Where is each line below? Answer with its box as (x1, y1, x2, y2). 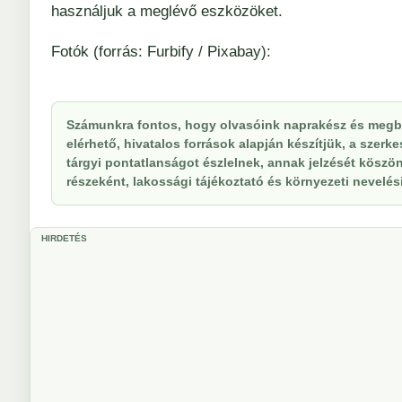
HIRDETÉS (41, 233, 87, 243)
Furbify (147, 43, 194, 60)
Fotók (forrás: (51, 43, 147, 60)
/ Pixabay (194, 43, 261, 60)
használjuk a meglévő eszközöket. (51, 3, 283, 20)
